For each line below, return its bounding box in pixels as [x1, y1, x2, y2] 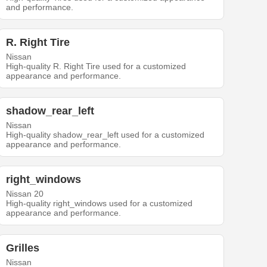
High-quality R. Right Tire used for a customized [6, 61, 187, 72]
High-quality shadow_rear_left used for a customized [6, 130, 205, 140]
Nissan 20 [6, 189, 44, 199]
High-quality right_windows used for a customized [6, 198, 193, 209]
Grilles [6, 242, 40, 254]
